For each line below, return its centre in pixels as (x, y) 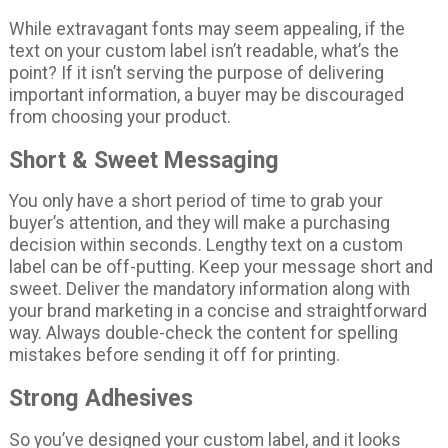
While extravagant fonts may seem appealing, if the (206, 28)
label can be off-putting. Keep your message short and (220, 267)
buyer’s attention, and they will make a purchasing (199, 223)
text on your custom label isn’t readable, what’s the (203, 50)
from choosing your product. (119, 116)
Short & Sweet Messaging (143, 160)
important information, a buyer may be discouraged (206, 94)
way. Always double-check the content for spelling (203, 333)
